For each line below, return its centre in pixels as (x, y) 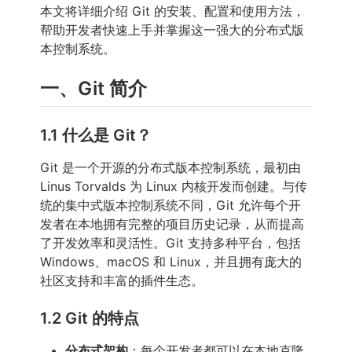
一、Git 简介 (93, 89)
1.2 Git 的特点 (90, 319)
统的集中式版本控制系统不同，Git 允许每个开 (170, 205)
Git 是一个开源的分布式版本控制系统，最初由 (170, 168)
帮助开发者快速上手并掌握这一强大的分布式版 (172, 30)
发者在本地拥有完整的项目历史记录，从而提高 (172, 224)
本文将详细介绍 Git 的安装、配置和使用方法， (172, 11)
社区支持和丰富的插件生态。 (122, 281)
